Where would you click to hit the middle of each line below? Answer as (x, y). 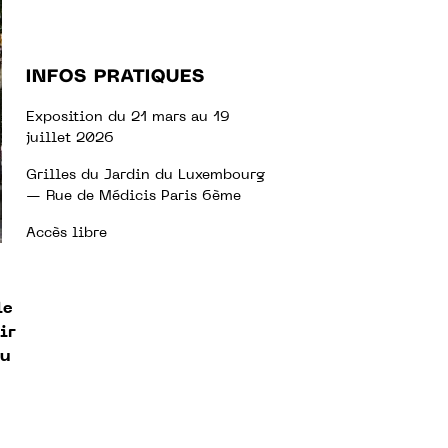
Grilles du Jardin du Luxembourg (145, 175)
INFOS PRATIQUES (115, 77)
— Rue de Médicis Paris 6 (119, 196)
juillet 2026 (70, 138)
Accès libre (66, 233)
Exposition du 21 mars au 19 (128, 117)
